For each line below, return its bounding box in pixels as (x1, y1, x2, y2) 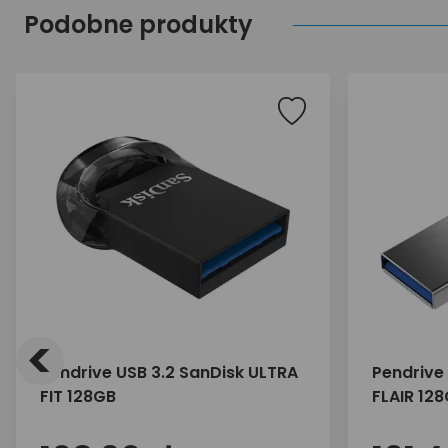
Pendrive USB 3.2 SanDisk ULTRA (40, 361, 298, 384)
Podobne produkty (24, 8, 253, 41)
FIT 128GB (40, 385, 116, 408)
